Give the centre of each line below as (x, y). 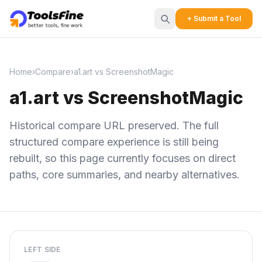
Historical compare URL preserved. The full (114, 125)
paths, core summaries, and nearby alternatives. (125, 175)
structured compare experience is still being (114, 142)
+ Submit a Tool (214, 18)
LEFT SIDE (42, 249)
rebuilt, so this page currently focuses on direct (123, 158)
